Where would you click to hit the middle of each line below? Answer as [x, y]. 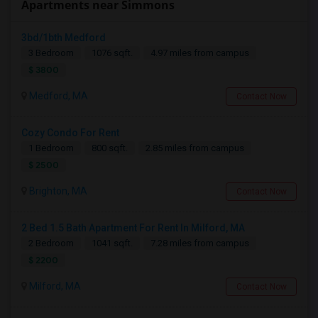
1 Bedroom [51, 148]
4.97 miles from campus [200, 53]
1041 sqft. [112, 243]
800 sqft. [110, 148]
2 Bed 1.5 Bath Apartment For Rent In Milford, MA [133, 228]
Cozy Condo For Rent [70, 133]
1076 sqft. [112, 53]
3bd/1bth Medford [64, 38]
